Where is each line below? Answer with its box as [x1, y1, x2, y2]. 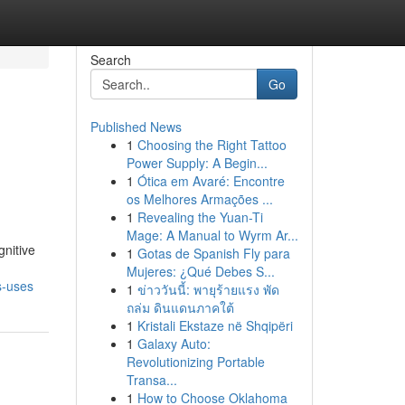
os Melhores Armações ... [126, 190, 273, 208]
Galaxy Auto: [137, 334, 211, 353]
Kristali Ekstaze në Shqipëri [137, 316, 293, 334]
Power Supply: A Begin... [126, 154, 268, 172]
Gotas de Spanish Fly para [137, 244, 290, 262]
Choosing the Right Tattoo [137, 136, 287, 154]
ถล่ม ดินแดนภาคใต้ [126, 298, 234, 316]
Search [89, 51, 131, 69]
